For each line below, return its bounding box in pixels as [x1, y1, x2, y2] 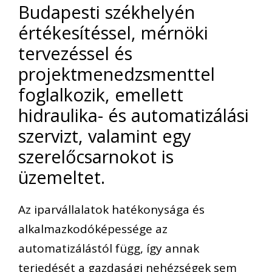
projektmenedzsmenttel [18, 62, 215, 86]
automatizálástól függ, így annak [18, 240, 199, 257]
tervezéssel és [18, 41, 132, 66]
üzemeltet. [18, 165, 105, 189]
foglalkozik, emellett [18, 83, 183, 107]
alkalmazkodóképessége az [18, 221, 168, 237]
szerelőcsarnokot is [18, 144, 174, 169]
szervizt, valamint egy [18, 124, 191, 148]
